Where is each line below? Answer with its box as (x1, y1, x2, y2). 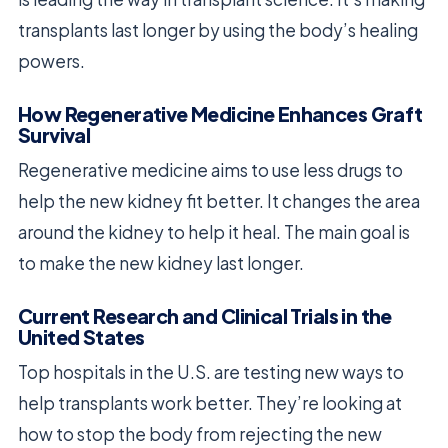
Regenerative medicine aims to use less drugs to (18, 158, 403, 181)
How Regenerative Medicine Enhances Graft (18, 102, 423, 127)
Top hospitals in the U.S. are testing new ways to (18, 361, 404, 384)
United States (18, 325, 145, 350)
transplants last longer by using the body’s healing (18, 18, 418, 41)
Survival (18, 123, 91, 148)
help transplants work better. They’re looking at (18, 392, 402, 415)
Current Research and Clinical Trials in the (18, 304, 392, 329)
